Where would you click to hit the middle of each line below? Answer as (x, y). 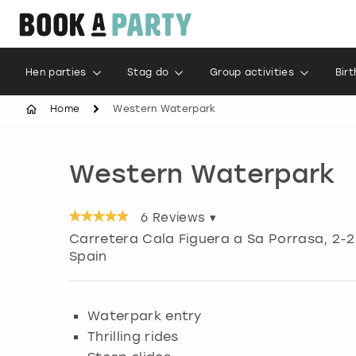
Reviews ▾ (182, 218)
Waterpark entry (145, 316)
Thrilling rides (133, 337)
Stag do (148, 72)
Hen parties (56, 72)
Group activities (252, 72)
